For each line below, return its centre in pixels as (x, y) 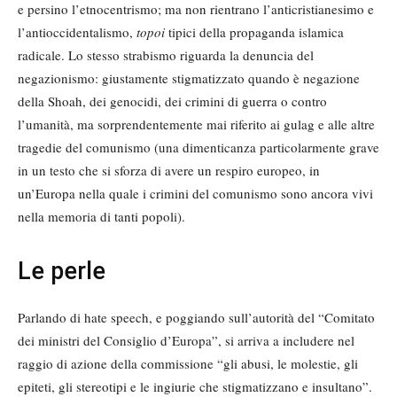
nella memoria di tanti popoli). (101, 217)
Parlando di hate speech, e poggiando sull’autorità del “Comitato (196, 318)
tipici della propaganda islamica (254, 32)
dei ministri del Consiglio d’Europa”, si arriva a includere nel (186, 341)
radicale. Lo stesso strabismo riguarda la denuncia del (166, 55)
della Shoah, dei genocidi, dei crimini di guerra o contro (172, 101)
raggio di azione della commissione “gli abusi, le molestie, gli (188, 364)
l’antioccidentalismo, (77, 32)
